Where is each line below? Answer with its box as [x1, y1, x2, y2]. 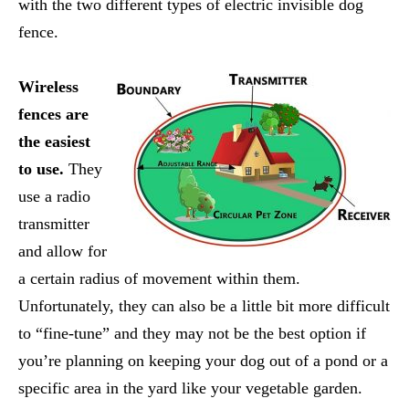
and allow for [18, 241, 107, 260]
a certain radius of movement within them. [18, 268, 300, 288]
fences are [18, 104, 89, 123]
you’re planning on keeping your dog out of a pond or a [18, 351, 388, 370]
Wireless [18, 77, 79, 96]
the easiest [18, 131, 90, 151]
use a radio [18, 186, 90, 205]
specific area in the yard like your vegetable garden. [18, 378, 362, 397]
